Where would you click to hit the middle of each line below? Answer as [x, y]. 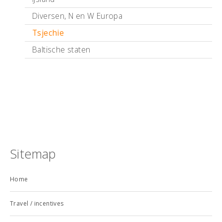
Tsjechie [48, 33]
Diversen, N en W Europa [78, 16]
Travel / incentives [37, 203]
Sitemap [33, 154]
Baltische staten [61, 50]
